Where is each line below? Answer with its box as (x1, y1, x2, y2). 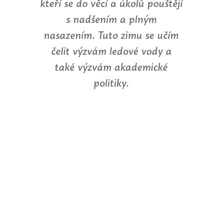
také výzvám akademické (55, 60, 168, 75)
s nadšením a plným (66, 12, 157, 27)
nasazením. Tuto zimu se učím (44, 28, 179, 43)
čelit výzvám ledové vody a (51, 44, 172, 59)
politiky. (94, 76, 129, 91)
